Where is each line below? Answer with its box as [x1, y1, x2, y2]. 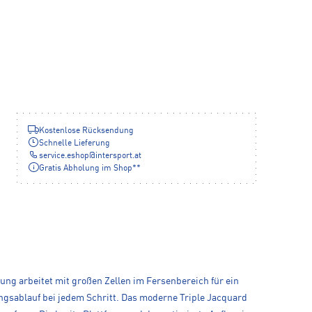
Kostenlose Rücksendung [39, 126, 134, 135]
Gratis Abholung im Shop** [39, 164, 141, 173]
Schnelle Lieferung [39, 139, 110, 148]
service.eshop [39, 151, 89, 160]
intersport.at [95, 151, 141, 160]
